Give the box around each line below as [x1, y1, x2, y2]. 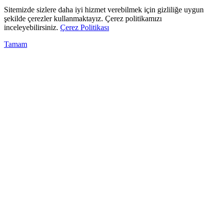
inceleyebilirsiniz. [4, 23, 60, 32]
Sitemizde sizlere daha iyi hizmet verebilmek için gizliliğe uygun [4, 5, 204, 14]
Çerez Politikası [60, 23, 109, 32]
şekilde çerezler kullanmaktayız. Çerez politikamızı [4, 14, 162, 23]
